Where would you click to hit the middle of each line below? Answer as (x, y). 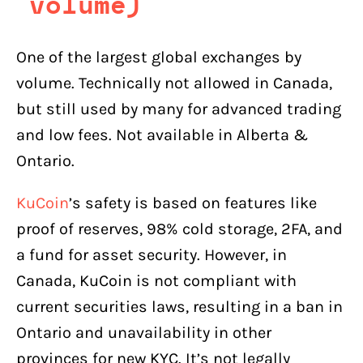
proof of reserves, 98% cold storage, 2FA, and (179, 228)
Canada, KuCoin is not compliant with (156, 280)
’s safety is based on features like (193, 203)
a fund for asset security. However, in (152, 254)
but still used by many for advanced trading (179, 109)
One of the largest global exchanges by (159, 57)
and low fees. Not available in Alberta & (162, 135)
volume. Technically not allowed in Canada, (174, 83)
